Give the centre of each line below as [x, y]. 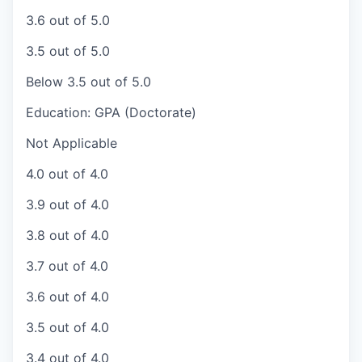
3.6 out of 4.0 [67, 297]
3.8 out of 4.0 [67, 236]
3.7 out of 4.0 [67, 266]
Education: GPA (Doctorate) [111, 113]
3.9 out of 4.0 [67, 205]
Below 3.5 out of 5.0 [88, 82]
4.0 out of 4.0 [67, 174]
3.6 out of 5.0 [68, 21]
